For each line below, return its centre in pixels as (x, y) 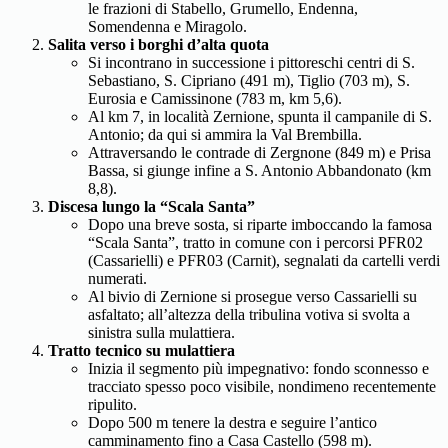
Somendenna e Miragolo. (167, 26)
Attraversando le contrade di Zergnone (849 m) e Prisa (259, 152)
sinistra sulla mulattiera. (161, 332)
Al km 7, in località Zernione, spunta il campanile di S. (260, 116)
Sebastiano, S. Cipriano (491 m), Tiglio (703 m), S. (249, 80)
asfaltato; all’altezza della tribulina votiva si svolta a (249, 314)
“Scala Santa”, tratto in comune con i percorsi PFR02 (255, 242)
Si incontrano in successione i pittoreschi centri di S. (251, 62)
